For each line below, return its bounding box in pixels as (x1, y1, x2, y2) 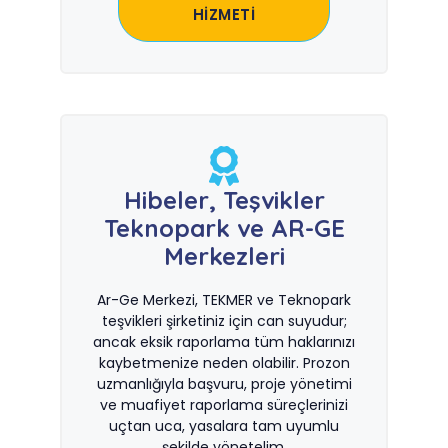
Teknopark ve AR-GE (103, 213, 345, 243)
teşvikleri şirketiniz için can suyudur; (101, 311, 347, 331)
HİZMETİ (192, 4, 256, 25)
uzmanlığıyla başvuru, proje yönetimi (96, 374, 352, 394)
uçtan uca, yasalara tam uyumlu (109, 416, 339, 436)
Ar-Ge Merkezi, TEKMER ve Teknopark (97, 290, 351, 310)
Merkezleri (163, 241, 285, 271)
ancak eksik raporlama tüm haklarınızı (93, 332, 355, 352)
